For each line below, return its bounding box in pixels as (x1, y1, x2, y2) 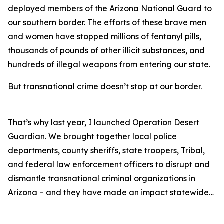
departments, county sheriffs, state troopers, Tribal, (8, 145, 205, 155)
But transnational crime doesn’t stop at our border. (8, 81, 202, 91)
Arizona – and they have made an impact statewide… (8, 187, 214, 197)
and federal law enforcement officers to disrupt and (8, 159, 210, 169)
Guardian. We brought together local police (8, 131, 177, 141)
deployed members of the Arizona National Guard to (8, 3, 212, 13)
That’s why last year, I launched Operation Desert (8, 117, 199, 127)
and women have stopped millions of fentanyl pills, (8, 31, 201, 41)
